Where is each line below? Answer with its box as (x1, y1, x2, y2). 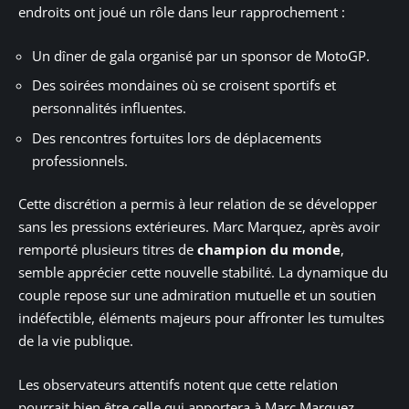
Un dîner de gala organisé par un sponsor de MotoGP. (32, 46, 370, 65)
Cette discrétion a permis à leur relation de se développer (18, 194, 377, 214)
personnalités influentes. (32, 99, 186, 118)
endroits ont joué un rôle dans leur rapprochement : (18, 3, 345, 22)
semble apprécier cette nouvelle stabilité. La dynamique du (18, 263, 388, 282)
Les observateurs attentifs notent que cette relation (18, 374, 338, 393)
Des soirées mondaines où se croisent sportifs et (32, 76, 336, 95)
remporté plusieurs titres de (18, 240, 197, 259)
